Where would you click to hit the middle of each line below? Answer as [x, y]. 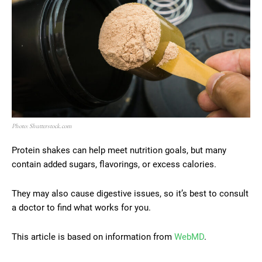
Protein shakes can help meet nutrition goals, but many [119, 150]
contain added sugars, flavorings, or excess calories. [114, 164]
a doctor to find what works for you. [81, 207]
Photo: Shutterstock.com [42, 125]
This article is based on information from [93, 237]
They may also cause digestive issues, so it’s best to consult [130, 193]
